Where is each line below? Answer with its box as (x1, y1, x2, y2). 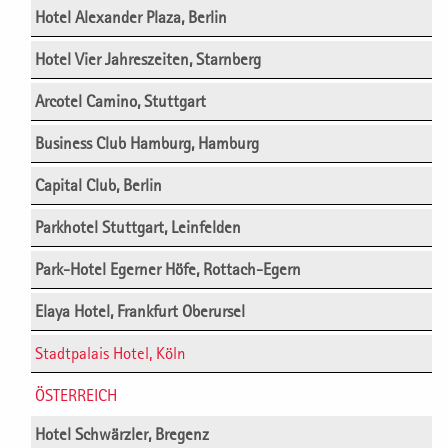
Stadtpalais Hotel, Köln (35, 342, 186, 363)
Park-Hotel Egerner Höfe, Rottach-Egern (35, 258, 301, 279)
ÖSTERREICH (35, 384, 117, 405)
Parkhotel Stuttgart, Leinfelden (35, 216, 241, 237)
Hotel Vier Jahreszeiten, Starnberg (35, 48, 261, 69)
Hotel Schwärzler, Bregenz (35, 423, 209, 444)
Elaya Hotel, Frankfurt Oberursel (35, 300, 245, 321)
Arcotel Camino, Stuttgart (35, 90, 206, 111)
